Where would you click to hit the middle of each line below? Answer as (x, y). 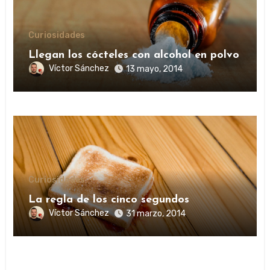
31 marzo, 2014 (156, 213)
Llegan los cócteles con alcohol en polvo (134, 55)
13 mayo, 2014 (155, 69)
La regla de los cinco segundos (109, 199)
